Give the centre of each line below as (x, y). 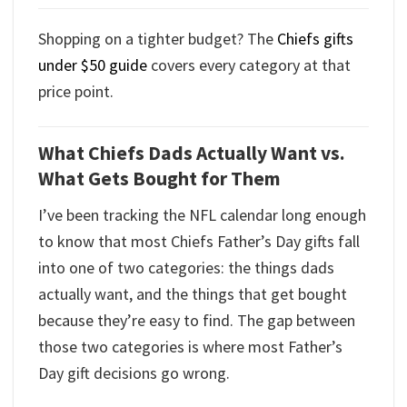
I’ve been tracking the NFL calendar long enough (202, 214)
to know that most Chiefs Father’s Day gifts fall (199, 241)
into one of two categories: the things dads (186, 267)
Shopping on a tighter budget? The (158, 39)
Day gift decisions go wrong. (134, 372)
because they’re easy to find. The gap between (197, 320)
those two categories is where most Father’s (190, 346)
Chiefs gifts (315, 39)
